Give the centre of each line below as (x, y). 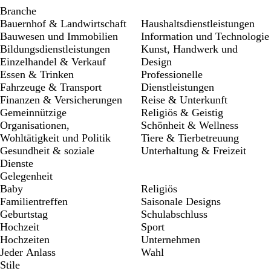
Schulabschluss (174, 214)
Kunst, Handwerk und (189, 49)
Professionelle (172, 74)
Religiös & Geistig (182, 113)
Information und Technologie (205, 36)
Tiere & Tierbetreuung (190, 138)
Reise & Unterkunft (184, 100)
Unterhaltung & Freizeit (194, 151)
